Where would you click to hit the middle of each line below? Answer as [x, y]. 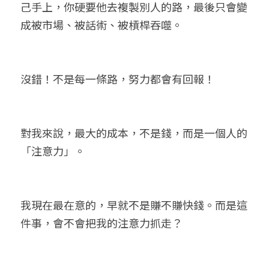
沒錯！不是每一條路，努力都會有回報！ [118, 79]
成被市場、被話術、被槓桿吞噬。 [101, 25]
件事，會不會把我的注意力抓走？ [101, 223]
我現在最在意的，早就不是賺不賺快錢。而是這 [134, 205]
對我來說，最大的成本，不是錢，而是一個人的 [134, 133]
